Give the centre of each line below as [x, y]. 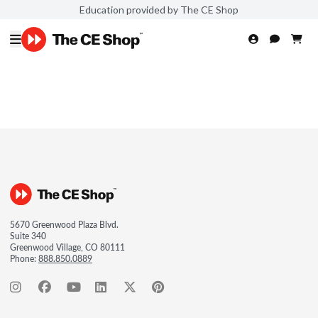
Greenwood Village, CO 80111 [67, 247]
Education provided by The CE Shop [159, 9]
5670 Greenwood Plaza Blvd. [64, 225]
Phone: [24, 259]
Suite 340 [28, 236]
